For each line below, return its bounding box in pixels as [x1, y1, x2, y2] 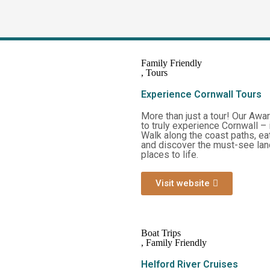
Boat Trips [141, 228, 181, 238]
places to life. [141, 149, 198, 160]
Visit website [155, 178, 210, 189]
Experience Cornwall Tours [141, 89, 262, 100]
